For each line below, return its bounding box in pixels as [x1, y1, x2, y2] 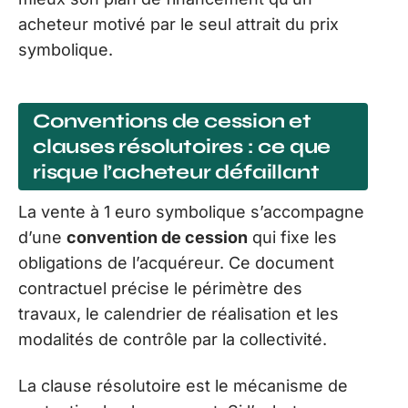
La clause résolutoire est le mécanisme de [18, 375, 348, 395]
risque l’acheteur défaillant [33, 160, 320, 185]
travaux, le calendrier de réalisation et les [18, 304, 339, 324]
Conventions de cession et [33, 109, 311, 134]
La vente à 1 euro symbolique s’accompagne [18, 202, 364, 222]
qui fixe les [248, 228, 337, 248]
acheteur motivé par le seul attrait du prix [18, 14, 339, 34]
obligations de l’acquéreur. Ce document [18, 253, 334, 273]
